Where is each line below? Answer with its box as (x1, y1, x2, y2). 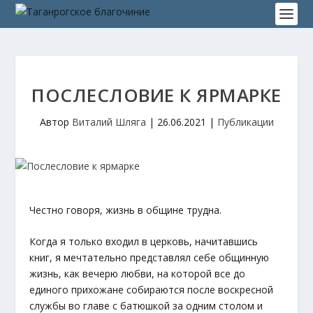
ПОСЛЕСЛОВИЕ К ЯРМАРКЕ (31, 82, 282, 108)
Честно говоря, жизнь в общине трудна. (29, 203, 222, 217)
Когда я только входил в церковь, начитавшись (29, 235, 259, 249)
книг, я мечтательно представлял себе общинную (29, 251, 270, 265)
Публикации (217, 115, 274, 129)
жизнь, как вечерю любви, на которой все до (29, 267, 246, 281)
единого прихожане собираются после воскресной (29, 283, 274, 297)
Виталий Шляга (71, 115, 146, 129)
